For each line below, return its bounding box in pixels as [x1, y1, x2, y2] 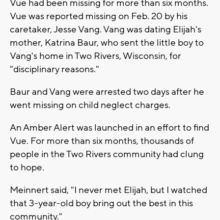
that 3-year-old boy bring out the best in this [10, 197, 193, 210]
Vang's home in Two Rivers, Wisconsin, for [10, 50, 181, 62]
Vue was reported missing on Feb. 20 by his [10, 10, 188, 23]
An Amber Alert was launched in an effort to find [10, 122, 209, 134]
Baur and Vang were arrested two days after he [10, 86, 204, 98]
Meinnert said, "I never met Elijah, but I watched [10, 184, 207, 196]
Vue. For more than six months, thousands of [10, 135, 194, 147]
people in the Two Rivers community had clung [10, 148, 204, 161]
